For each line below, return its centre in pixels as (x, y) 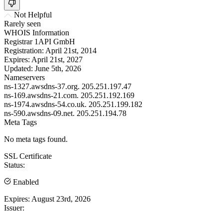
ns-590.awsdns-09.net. (39, 113)
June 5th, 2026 (58, 68)
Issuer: (14, 208)
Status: (14, 165)
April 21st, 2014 (71, 50)
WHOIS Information (37, 32)
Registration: (24, 50)
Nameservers (24, 77)
